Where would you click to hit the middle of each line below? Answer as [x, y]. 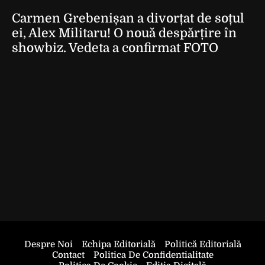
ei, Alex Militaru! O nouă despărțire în [124, 33]
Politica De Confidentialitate [153, 255]
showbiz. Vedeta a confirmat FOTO [115, 48]
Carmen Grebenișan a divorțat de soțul [128, 18]
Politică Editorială [203, 244]
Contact [68, 255]
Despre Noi [48, 244]
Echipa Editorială [118, 244]
